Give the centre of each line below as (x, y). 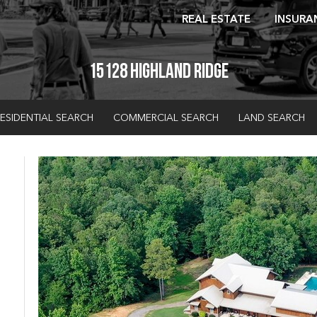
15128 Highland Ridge (158, 73)
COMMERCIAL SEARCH (166, 118)
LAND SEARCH (271, 118)
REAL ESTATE (217, 20)
